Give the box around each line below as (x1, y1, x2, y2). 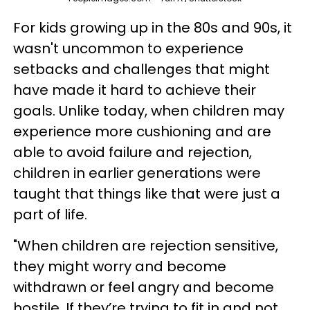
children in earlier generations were (13, 163, 261, 183)
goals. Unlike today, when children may (13, 101, 284, 121)
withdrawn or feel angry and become (13, 277, 274, 298)
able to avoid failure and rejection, (13, 143, 252, 163)
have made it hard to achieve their (13, 80, 256, 100)
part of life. (13, 205, 87, 225)
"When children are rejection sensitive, (13, 236, 278, 256)
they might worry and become (13, 257, 226, 277)
